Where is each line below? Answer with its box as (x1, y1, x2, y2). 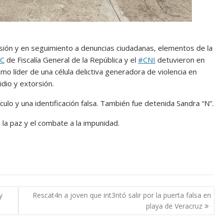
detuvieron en (155, 55, 205, 65)
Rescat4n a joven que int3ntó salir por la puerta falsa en (32, 190, 211, 200)
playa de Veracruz (146, 201, 202, 211)
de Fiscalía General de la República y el (4, 55, 138, 65)
